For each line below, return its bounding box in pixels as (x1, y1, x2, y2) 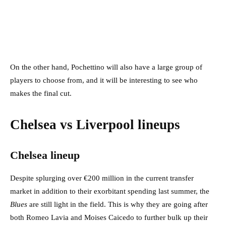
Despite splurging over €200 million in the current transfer (10, 174, 194, 183)
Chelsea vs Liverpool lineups (10, 117, 184, 133)
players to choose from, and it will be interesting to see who (10, 76, 198, 85)
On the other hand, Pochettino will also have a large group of (10, 63, 202, 72)
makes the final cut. (10, 89, 72, 98)
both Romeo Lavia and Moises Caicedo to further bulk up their (10, 213, 208, 222)
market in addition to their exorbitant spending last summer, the (10, 187, 209, 196)
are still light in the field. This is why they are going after (29, 200, 208, 209)
